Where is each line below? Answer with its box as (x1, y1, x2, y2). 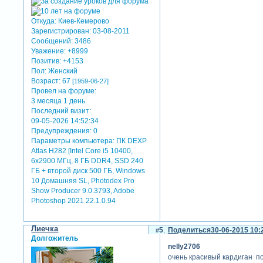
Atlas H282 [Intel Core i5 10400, (31, 146, 133, 155)
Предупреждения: (31, 126, 92, 135)
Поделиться (167, 225, 211, 234)
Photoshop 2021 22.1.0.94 (31, 196, 116, 205)
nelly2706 (167, 242, 200, 251)
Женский (46, 66, 78, 75)
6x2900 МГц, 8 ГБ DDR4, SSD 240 (31, 156, 144, 165)
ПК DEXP (114, 136, 147, 145)
